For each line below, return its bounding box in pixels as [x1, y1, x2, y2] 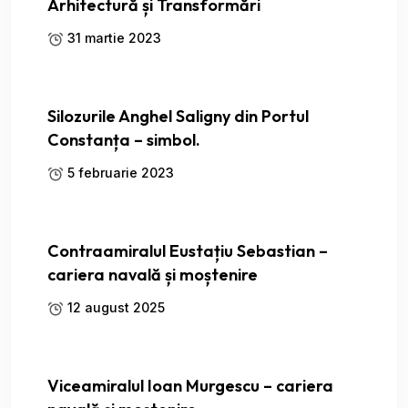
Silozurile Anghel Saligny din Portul [47, 106, 309, 127]
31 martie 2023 [64, 30, 161, 46]
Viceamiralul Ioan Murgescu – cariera [47, 375, 333, 397]
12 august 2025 [64, 300, 165, 316]
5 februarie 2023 [64, 165, 174, 181]
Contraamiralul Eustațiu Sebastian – [47, 240, 328, 262]
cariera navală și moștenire [47, 264, 258, 286]
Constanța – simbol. [47, 129, 200, 151]
